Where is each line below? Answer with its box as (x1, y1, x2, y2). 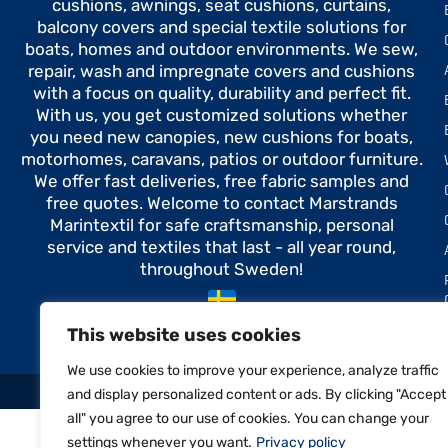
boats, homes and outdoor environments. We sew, (25, 39, 419, 60)
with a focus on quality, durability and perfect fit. (32, 83, 411, 104)
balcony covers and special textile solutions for (37, 17, 407, 38)
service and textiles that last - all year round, (47, 237, 397, 258)
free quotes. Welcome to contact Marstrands (45, 193, 398, 214)
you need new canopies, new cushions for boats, (30, 127, 414, 148)
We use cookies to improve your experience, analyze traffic (67, 362, 439, 379)
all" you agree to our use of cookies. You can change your (67, 410, 429, 427)
